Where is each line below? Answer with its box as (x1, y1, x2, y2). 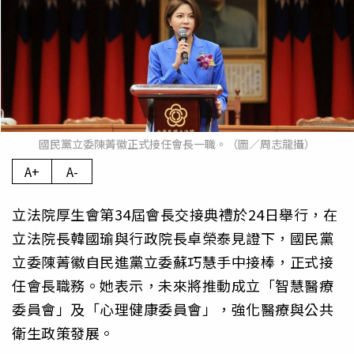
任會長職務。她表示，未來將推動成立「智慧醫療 (12, 275, 333, 296)
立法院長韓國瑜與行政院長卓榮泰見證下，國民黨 (12, 228, 333, 249)
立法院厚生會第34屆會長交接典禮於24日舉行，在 (12, 204, 337, 225)
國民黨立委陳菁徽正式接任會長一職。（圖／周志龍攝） (39, 136, 315, 153)
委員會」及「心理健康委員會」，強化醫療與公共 (12, 299, 333, 320)
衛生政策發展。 (12, 322, 115, 344)
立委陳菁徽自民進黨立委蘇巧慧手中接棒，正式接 (12, 251, 333, 273)
